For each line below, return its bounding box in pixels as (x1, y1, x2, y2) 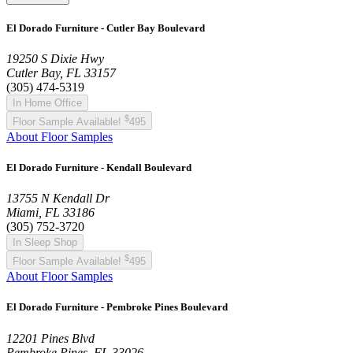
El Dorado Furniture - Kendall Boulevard (6, 162, 191, 174)
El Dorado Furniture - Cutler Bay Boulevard (6, 21, 205, 34)
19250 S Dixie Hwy (6, 51, 104, 65)
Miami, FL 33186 (6, 206, 95, 220)
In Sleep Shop (13, 236, 77, 249)
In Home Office (13, 96, 82, 109)
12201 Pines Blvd (6, 331, 95, 345)
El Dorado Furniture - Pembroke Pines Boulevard (6, 301, 228, 314)
